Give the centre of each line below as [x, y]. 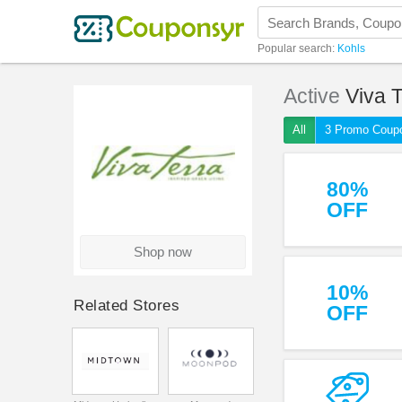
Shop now [163, 252]
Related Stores [127, 306]
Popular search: [297, 48]
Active [315, 96]
